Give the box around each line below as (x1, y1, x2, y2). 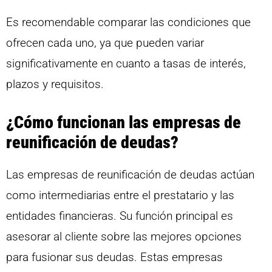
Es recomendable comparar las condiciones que (6, 15, 251, 30)
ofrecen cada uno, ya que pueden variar (6, 36, 204, 50)
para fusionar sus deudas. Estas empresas (6, 250, 223, 264)
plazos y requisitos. (6, 77, 104, 92)
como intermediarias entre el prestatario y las (6, 188, 234, 202)
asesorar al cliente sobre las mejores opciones (6, 229, 242, 243)
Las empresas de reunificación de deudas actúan (6, 167, 254, 182)
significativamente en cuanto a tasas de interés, (6, 56, 246, 71)
